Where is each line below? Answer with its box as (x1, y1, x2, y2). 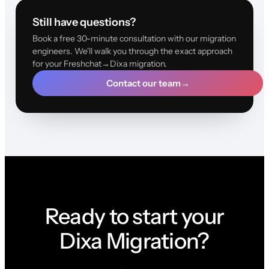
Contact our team (106, 77, 181, 89)
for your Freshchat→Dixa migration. (32, 58, 167, 70)
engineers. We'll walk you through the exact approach (32, 46, 232, 57)
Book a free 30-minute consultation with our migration (32, 33, 236, 44)
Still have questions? (32, 16, 136, 29)
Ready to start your (44, 203, 225, 230)
